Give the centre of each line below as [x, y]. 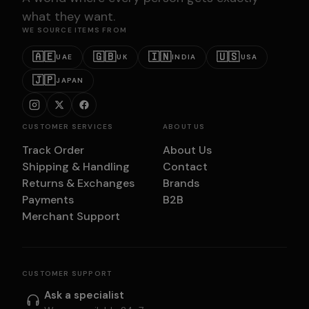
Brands [181, 183]
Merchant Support [71, 216]
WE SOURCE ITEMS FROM [74, 30]
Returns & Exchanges [78, 183]
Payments [48, 199]
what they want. [69, 16]
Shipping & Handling [76, 166]
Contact [185, 166]
